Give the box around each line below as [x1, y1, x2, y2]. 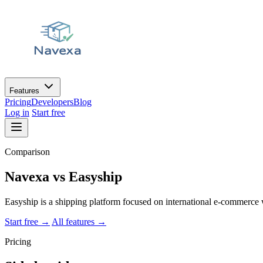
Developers [31, 97, 73, 107]
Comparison [5, 147, 50, 157]
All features [52, 216, 97, 227]
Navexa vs [5, 168, 69, 184]
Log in [5, 107, 29, 117]
